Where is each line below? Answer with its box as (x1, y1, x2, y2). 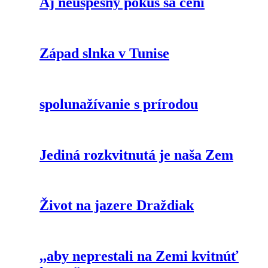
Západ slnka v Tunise (39, 45, 169, 61)
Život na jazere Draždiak (39, 197, 194, 214)
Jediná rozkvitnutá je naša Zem (39, 147, 233, 163)
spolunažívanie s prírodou (39, 96, 198, 112)
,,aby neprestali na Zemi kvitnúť (39, 248, 239, 264)
